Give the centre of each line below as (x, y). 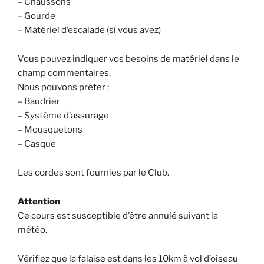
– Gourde (37, 16)
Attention (39, 202)
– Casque (37, 144)
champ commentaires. (64, 73)
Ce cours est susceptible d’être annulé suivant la (118, 216)
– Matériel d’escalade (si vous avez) (89, 30)
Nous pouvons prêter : (63, 88)
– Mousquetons (50, 130)
